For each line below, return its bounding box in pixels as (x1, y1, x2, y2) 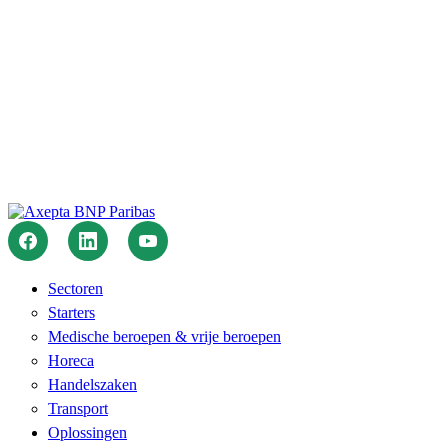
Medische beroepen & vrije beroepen (48, 328, 281, 346)
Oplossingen (48, 424, 127, 442)
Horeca (48, 352, 94, 370)
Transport (48, 400, 108, 418)
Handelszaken (48, 376, 137, 394)
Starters (48, 304, 95, 322)
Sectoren (48, 280, 103, 298)
